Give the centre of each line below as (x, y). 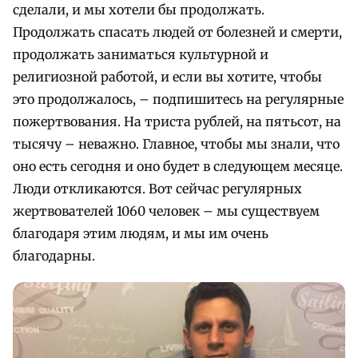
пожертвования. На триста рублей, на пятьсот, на (177, 121)
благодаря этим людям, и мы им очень (141, 233)
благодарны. (54, 255)
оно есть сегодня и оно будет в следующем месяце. (178, 166)
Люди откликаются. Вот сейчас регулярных (157, 188)
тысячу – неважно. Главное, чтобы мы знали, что (176, 143)
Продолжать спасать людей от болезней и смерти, (177, 32)
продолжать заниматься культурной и (141, 54)
